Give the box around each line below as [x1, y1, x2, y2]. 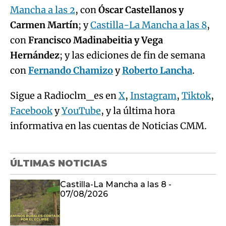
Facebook [10, 105, 52, 117]
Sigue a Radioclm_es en [10, 90, 119, 101]
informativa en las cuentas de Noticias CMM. [10, 120, 207, 132]
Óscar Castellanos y [98, 4, 184, 16]
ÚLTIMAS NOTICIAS [10, 158, 107, 169]
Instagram [130, 90, 177, 101]
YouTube [62, 105, 101, 117]
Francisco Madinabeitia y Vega [28, 34, 163, 46]
